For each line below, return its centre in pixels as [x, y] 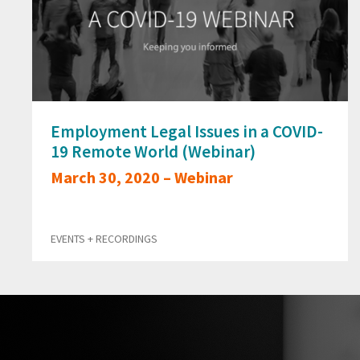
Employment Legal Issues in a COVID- [187, 131]
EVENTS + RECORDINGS [104, 238]
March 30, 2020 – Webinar [142, 177]
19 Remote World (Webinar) [153, 151]
